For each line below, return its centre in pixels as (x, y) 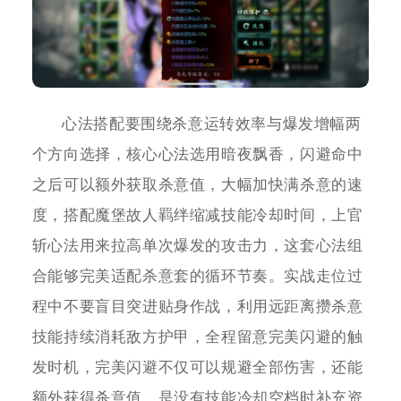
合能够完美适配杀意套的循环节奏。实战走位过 (197, 277)
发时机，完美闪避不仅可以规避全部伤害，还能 (197, 368)
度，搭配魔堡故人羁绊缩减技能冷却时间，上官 (197, 216)
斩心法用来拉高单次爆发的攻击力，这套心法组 (197, 246)
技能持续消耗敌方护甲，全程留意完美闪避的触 (197, 337)
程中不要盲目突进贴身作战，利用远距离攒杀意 (197, 307)
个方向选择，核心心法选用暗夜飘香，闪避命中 (197, 155)
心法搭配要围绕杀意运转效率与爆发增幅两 (212, 124)
